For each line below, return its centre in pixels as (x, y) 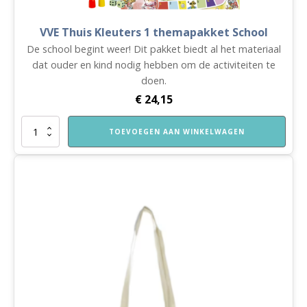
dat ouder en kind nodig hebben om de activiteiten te (153, 65)
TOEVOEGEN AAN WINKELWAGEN (177, 132)
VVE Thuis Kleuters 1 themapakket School (153, 33)
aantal (33, 206)
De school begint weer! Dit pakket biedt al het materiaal (153, 49)
